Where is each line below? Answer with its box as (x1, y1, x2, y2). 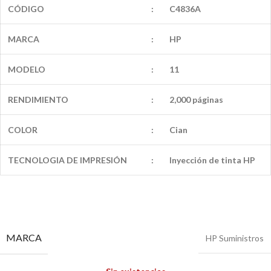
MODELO (8, 64, 45, 75)
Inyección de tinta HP (169, 155, 255, 166)
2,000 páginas (169, 94, 223, 105)
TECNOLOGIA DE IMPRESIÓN (8, 155, 127, 166)
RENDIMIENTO (8, 94, 68, 105)
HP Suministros (206, 233, 264, 244)
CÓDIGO (8, 4, 44, 15)
